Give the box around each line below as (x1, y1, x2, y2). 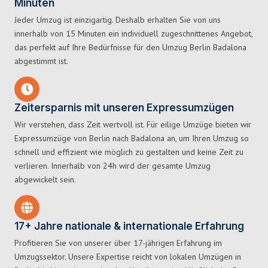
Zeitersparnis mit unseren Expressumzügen (14, 102, 234, 114)
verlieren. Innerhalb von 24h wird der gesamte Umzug (14, 160, 211, 172)
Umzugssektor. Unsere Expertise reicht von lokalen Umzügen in (14, 251, 241, 263)
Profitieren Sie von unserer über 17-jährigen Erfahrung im (14, 237, 222, 249)
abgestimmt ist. (14, 56, 68, 67)
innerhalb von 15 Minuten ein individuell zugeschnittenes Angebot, (14, 28, 252, 39)
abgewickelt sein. (14, 174, 76, 185)
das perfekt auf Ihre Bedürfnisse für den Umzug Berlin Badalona (14, 42, 246, 53)
